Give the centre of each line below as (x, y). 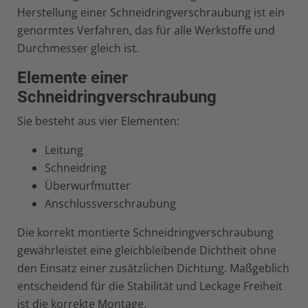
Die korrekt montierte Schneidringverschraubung (145, 232)
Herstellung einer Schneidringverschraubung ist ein (151, 12)
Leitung (64, 150)
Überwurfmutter (88, 186)
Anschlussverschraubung (110, 203)
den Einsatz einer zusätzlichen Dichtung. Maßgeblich (153, 268)
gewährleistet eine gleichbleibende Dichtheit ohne (147, 250)
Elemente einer (73, 78)
